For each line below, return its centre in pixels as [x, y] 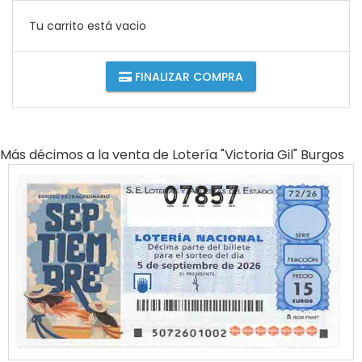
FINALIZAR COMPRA [187, 76]
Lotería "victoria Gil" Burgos [258, 155]
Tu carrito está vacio [88, 26]
